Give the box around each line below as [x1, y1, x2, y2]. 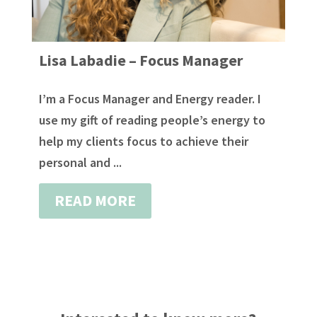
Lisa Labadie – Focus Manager [38, 50, 243, 70]
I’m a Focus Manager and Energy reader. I [38, 90, 261, 107]
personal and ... [38, 154, 122, 171]
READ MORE [54, 190, 136, 211]
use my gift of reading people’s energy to [38, 111, 265, 128]
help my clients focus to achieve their [38, 132, 248, 149]
